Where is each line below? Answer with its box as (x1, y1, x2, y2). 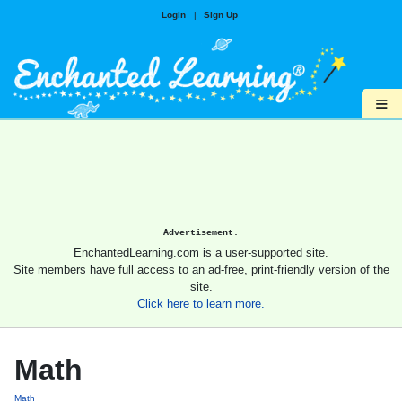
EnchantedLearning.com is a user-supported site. (74, 246, 328, 260)
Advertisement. (163, 227, 239, 239)
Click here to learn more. (137, 297, 265, 311)
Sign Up (203, 10, 238, 20)
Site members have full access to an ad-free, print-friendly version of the (13, 263, 389, 277)
